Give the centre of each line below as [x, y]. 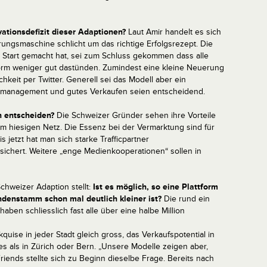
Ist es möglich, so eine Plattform [156, 187]
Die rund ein [186, 199]
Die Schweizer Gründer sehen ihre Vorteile [135, 115]
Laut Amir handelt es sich [173, 32]
